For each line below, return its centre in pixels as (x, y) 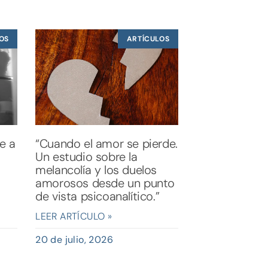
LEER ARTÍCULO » (74, 216)
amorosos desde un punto (105, 183)
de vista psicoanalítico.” (98, 196)
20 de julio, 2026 (74, 239)
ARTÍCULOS (148, 39)
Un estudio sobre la (86, 156)
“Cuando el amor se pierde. (106, 143)
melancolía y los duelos (96, 170)
